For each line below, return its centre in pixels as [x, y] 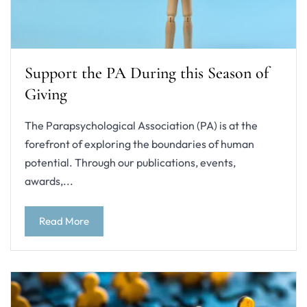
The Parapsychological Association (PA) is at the [141, 125]
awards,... [49, 181]
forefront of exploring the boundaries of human [139, 144]
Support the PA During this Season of [147, 73]
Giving [46, 94]
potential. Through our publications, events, [130, 162]
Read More [64, 221]
